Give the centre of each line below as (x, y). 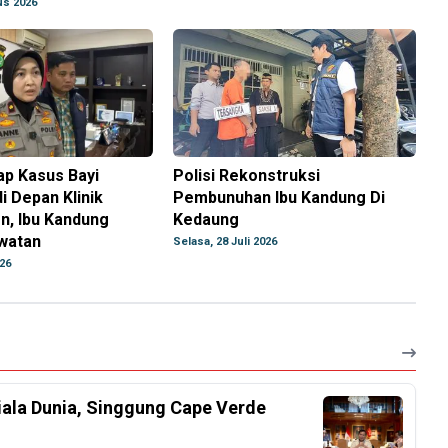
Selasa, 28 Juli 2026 (225, 242)
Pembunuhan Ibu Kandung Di (279, 198)
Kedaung (206, 220)
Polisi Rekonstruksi (247, 176)
